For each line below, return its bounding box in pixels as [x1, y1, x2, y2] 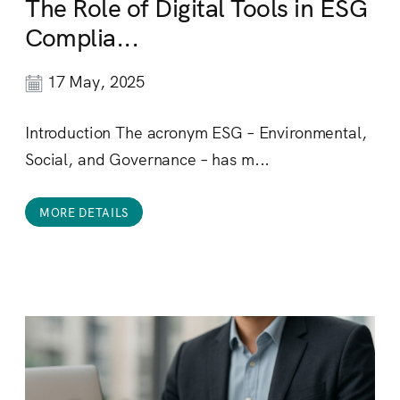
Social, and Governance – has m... [25, 147, 271, 171]
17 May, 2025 [43, 70, 146, 93]
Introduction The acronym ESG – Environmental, [25, 121, 367, 144]
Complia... [25, 17, 139, 54]
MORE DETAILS [39, 204, 129, 221]
